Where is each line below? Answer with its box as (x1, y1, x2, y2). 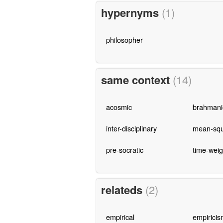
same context (101, 72, 173, 88)
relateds (101, 181, 145, 198)
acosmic (106, 102, 132, 112)
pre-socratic (106, 144, 143, 155)
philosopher (106, 34, 143, 45)
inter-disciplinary (106, 123, 157, 134)
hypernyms (101, 4, 162, 21)
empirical (106, 211, 134, 222)
